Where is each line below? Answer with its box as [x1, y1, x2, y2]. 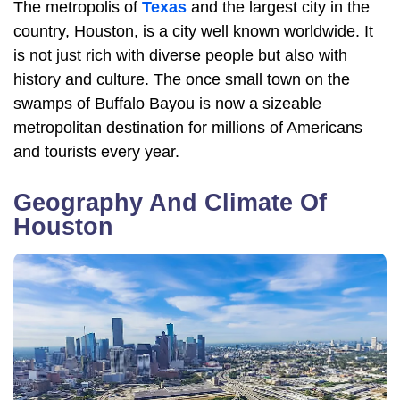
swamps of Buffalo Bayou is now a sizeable [13, 95, 321, 113]
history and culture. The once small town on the [13, 71, 350, 89]
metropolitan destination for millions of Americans [13, 119, 362, 137]
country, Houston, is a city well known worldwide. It [13, 22, 373, 41]
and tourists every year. [13, 143, 179, 162]
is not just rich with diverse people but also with [13, 46, 347, 65]
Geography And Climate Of [13, 189, 327, 217]
